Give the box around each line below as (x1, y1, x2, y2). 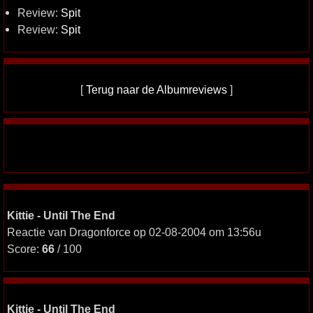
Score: (7, 242, 42, 255)
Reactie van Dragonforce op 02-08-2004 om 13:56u (7, 226, 261, 238)
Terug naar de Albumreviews (86, 83, 227, 96)
